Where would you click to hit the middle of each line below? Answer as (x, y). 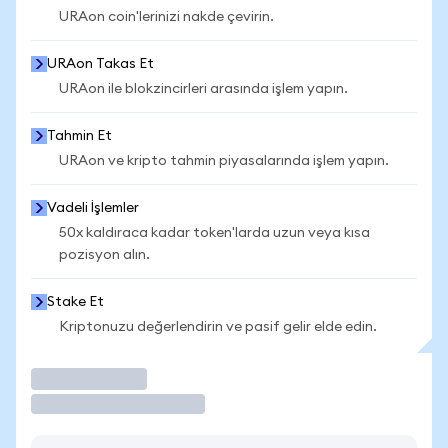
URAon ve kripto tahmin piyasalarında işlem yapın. (224, 161)
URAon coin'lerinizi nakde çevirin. (166, 17)
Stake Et (75, 302)
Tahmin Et (79, 136)
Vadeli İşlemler (93, 208)
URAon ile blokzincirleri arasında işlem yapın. (203, 89)
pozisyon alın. (104, 255)
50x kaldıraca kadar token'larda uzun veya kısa (214, 233)
